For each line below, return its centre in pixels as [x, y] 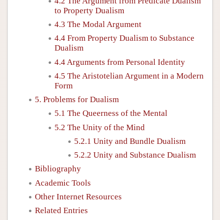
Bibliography [58, 169]
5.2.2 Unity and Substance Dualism [135, 155]
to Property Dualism [89, 10]
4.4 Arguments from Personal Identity [120, 62]
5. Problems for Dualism [77, 99]
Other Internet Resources [78, 196]
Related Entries [61, 210]
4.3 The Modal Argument [98, 24]
